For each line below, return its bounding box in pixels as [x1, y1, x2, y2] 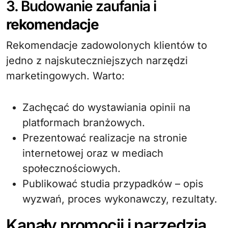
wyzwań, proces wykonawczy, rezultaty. [22, 193, 217, 205]
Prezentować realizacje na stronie [22, 132, 187, 144]
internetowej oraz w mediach [22, 147, 163, 159]
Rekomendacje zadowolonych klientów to [6, 39, 207, 51]
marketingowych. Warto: [6, 70, 125, 82]
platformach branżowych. [22, 117, 145, 129]
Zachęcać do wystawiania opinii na [22, 101, 190, 113]
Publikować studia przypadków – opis [22, 178, 204, 190]
